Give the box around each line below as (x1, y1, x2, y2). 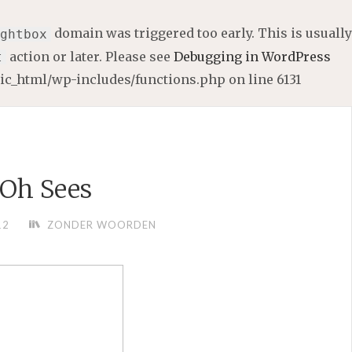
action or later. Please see (6, 48, 174, 64)
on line (225, 71, 277, 88)
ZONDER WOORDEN (47, 218, 157, 232)
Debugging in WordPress (174, 48, 331, 64)
